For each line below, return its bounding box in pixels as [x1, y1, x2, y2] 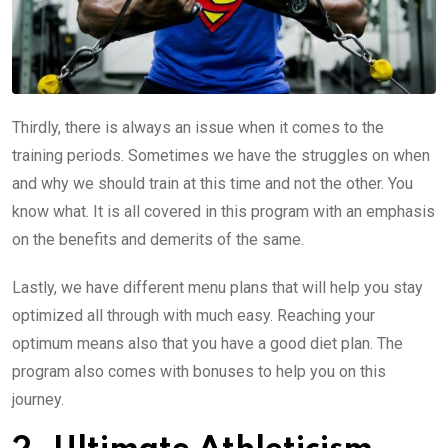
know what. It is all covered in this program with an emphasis [12, 201, 435, 221]
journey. [12, 389, 64, 409]
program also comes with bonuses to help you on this [12, 361, 386, 381]
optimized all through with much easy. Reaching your [12, 305, 375, 325]
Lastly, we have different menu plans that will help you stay [12, 277, 423, 297]
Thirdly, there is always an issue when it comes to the [12, 117, 384, 137]
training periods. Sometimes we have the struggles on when [12, 145, 430, 165]
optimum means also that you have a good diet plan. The [12, 333, 403, 353]
